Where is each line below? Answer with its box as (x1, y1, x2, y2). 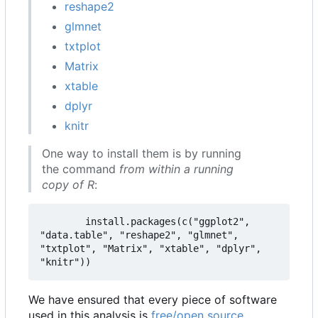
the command (42, 162, 119, 177)
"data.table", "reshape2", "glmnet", (40, 229, 244, 241)
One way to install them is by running (42, 146, 241, 161)
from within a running (119, 162, 234, 177)
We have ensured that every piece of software (28, 292, 277, 307)
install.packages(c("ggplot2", (40, 216, 85, 228)
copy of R (42, 177, 94, 192)
